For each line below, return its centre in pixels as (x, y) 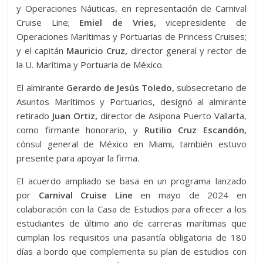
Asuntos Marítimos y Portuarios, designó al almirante (131, 102)
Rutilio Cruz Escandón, (195, 130)
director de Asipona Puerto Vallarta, (172, 116)
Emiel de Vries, (113, 22)
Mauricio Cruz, (95, 50)
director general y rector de (187, 50)
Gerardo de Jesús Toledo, (119, 87)
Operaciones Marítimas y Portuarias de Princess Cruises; (131, 36)
